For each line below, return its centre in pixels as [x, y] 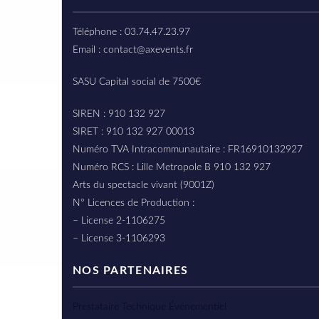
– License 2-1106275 [119, 221]
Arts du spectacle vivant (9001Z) [143, 185]
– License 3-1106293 [119, 239]
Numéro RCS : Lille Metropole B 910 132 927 [172, 167]
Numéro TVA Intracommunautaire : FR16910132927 [188, 150]
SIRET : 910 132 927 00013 [134, 132]
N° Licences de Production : [134, 203]
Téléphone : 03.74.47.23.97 [131, 32]
